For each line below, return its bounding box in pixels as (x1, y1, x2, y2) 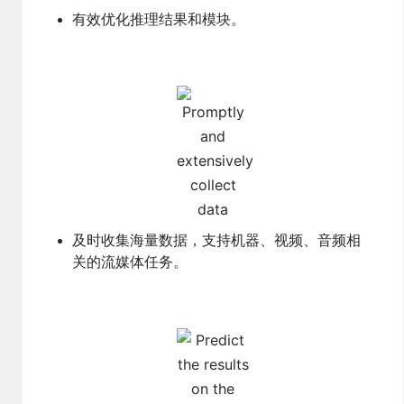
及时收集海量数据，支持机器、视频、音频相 (72, 233, 362, 248)
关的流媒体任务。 (72, 254, 188, 270)
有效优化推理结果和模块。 (72, 12, 246, 27)
